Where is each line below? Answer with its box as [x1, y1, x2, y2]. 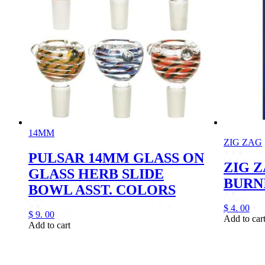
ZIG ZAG [224, 137, 262, 147]
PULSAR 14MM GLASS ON [28, 150, 204, 166]
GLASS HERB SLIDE [28, 166, 164, 182]
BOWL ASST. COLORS [28, 182, 176, 198]
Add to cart [28, 220, 70, 231]
